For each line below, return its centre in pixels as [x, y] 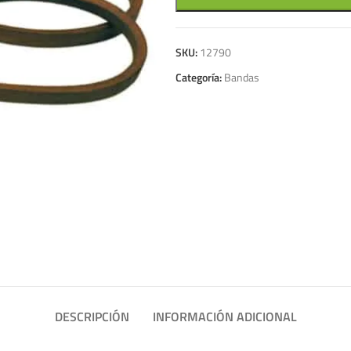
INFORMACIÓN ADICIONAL [224, 317]
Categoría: [199, 77]
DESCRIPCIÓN [92, 317]
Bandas [242, 77]
